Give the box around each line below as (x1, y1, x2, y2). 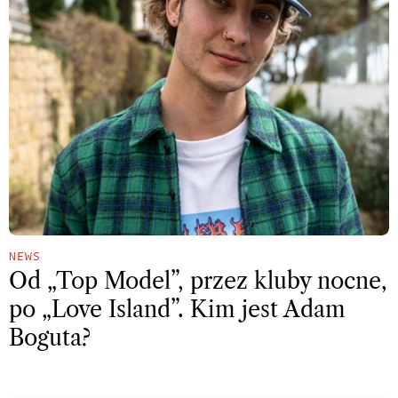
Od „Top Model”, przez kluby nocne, (9, 267, 387, 296)
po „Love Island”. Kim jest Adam (9, 296, 346, 324)
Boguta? (9, 324, 91, 353)
